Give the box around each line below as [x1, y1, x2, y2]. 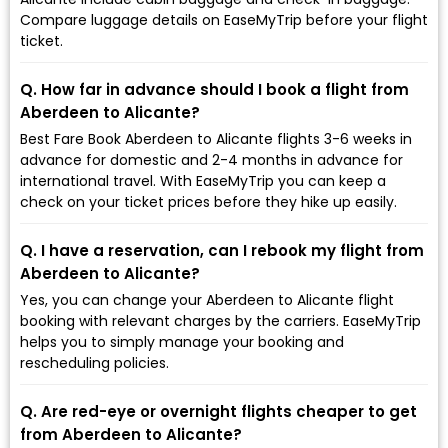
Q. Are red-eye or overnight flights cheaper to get [20, 400, 417, 422]
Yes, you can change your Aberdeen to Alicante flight [20, 289, 394, 310]
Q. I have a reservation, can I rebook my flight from [20, 239, 424, 261]
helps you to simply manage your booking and [20, 331, 344, 352]
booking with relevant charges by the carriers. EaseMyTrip [20, 310, 421, 331]
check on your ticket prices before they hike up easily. [20, 191, 397, 212]
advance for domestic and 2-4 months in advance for [20, 149, 403, 170]
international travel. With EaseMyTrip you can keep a [20, 170, 386, 191]
